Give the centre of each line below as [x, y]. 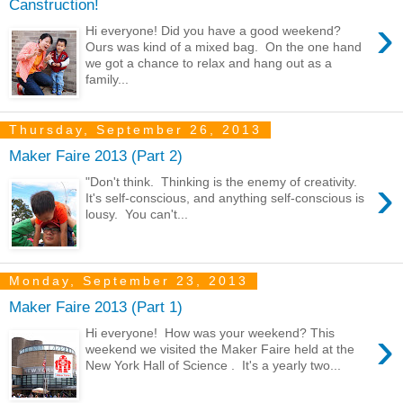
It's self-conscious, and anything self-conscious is [225, 197]
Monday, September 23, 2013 [129, 281]
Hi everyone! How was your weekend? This [210, 332]
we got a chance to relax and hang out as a [209, 63]
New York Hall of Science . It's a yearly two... [214, 365]
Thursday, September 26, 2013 [135, 130]
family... [107, 79]
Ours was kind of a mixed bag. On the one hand [224, 46]
